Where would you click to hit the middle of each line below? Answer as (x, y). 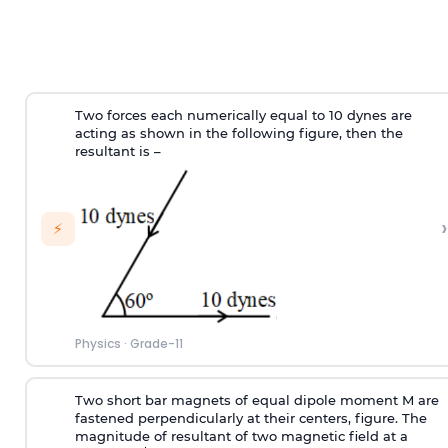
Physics (97, 344)
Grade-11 (156, 344)
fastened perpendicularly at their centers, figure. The (250, 418)
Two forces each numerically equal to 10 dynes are (243, 115)
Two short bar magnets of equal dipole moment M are (256, 400)
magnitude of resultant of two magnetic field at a (241, 436)
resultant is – (117, 151)
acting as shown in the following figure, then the (238, 133)
